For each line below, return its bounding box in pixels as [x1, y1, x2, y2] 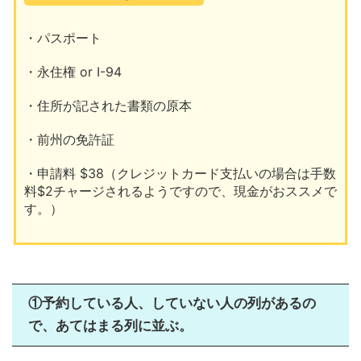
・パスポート [24, 29, 102, 46]
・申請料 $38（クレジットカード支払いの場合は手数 [24, 164, 336, 181]
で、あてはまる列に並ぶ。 [28, 317, 193, 334]
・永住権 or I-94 [24, 63, 122, 80]
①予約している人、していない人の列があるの [28, 295, 316, 311]
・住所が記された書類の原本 [24, 97, 192, 114]
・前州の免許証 [24, 131, 114, 147]
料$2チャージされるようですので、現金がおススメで [24, 182, 337, 199]
